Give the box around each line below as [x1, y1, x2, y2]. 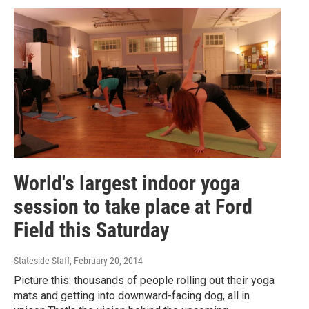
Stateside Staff [14, 255, 70, 266]
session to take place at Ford [14, 194, 252, 219]
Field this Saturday [14, 217, 169, 242]
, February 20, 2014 [70, 255, 143, 266]
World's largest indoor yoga [14, 170, 240, 195]
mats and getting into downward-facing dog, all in [14, 288, 250, 302]
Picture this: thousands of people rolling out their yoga [14, 273, 275, 287]
